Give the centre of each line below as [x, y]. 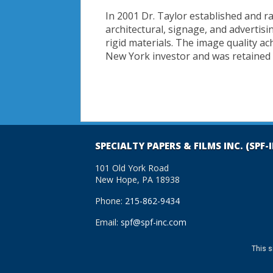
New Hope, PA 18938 [137, 180]
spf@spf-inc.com [154, 222]
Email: [108, 222]
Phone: [110, 201]
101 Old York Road [132, 168]
